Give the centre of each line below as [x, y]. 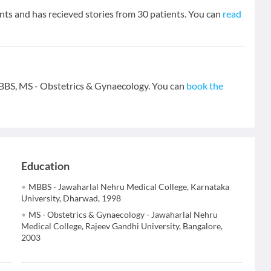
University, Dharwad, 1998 [71, 198]
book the [205, 86]
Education [46, 166]
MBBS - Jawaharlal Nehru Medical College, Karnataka [129, 187]
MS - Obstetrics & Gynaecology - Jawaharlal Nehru [123, 214]
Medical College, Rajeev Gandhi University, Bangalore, [122, 226]
